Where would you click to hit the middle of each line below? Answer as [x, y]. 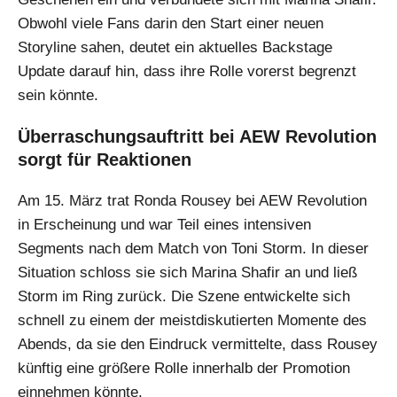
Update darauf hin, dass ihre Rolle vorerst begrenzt [187, 72]
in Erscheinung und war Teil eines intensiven [164, 225]
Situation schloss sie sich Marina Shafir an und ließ [187, 273]
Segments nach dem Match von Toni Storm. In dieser [193, 249]
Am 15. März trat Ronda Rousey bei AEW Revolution [192, 201]
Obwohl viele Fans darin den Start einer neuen [171, 24]
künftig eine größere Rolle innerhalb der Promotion [184, 369]
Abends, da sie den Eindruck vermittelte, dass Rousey [198, 345]
